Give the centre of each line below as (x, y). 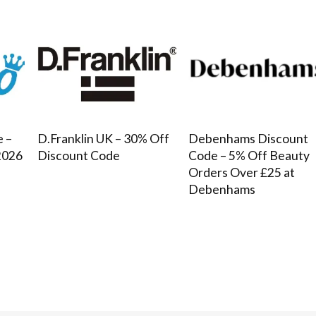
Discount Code (78, 155)
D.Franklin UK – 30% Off (103, 138)
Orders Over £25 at (241, 172)
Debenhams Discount (248, 138)
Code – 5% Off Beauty (249, 155)
